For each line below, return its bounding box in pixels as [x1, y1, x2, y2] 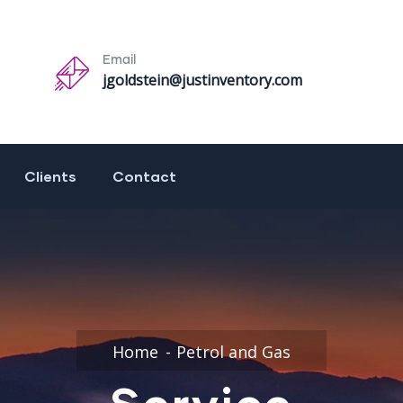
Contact [112, 167, 176, 185]
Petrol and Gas [176, 341, 291, 363]
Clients [24, 167, 76, 185]
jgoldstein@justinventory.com [102, 70, 302, 91]
